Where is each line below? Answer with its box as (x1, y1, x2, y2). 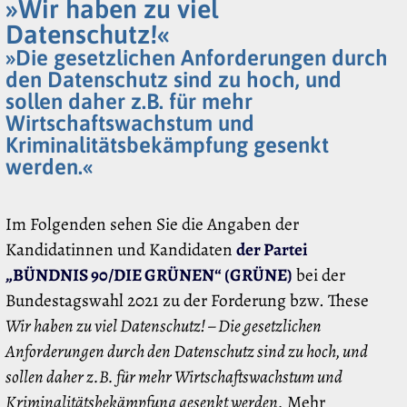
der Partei (236, 237, 308, 263)
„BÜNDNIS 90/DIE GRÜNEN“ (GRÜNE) (5, 263, 293, 288)
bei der (293, 263, 345, 288)
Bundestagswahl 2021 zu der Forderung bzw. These (5, 288, 369, 313)
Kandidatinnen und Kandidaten (5, 237, 236, 263)
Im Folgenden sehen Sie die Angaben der (5, 212, 299, 237)
